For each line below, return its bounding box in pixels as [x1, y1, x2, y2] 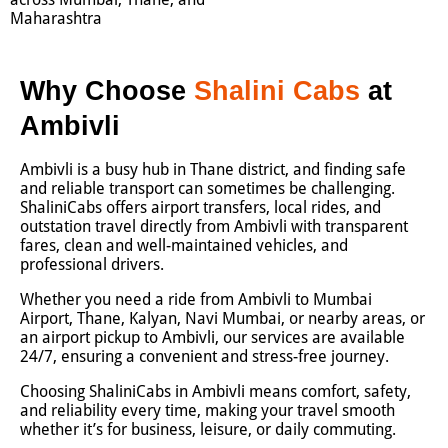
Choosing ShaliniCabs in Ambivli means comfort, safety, [20, 382, 411, 402]
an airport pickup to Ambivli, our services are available [20, 328, 405, 348]
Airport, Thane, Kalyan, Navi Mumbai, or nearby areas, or [20, 309, 425, 329]
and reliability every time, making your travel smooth [20, 401, 395, 421]
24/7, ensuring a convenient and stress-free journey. [20, 347, 389, 367]
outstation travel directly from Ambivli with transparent [20, 217, 408, 237]
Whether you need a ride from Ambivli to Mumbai [20, 290, 372, 310]
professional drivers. [20, 255, 164, 275]
